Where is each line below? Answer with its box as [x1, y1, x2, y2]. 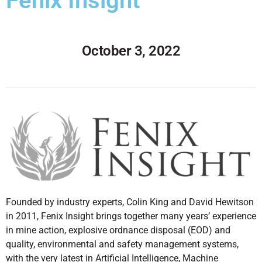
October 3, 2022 [81, 42, 181, 59]
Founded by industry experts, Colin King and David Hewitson [6, 196, 254, 208]
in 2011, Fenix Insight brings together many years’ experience [6, 211, 256, 222]
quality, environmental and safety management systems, [6, 239, 239, 250]
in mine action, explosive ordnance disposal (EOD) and [6, 225, 230, 236]
